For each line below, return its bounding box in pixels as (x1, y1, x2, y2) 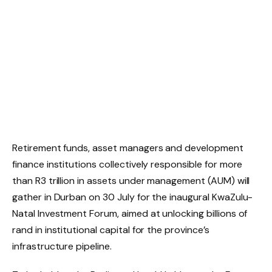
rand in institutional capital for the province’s (12, 223, 209, 236)
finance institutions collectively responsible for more (12, 157, 243, 171)
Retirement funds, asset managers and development (12, 141, 243, 154)
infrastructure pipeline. (12, 239, 114, 253)
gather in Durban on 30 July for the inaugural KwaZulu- (12, 190, 253, 203)
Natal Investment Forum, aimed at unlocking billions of (12, 206, 248, 220)
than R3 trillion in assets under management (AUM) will (12, 174, 250, 187)
